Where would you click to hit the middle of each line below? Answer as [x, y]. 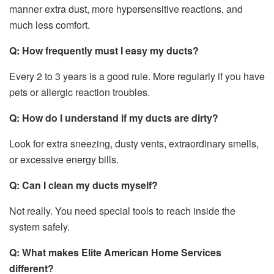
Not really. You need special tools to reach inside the [122, 211]
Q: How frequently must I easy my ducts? [104, 51]
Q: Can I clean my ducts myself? [83, 185]
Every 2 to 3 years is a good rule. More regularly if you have [137, 76]
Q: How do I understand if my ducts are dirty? [114, 118]
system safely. [39, 227]
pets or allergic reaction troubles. [80, 92]
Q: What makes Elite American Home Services [115, 253]
